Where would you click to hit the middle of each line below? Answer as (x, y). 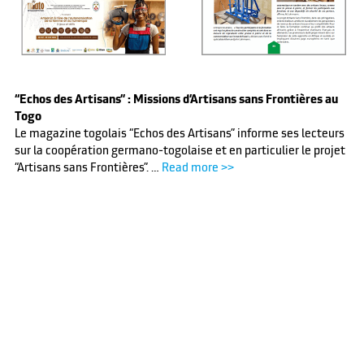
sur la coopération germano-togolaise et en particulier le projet (180, 151)
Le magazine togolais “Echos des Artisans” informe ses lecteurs (179, 134)
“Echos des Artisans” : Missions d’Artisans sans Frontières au (176, 100)
